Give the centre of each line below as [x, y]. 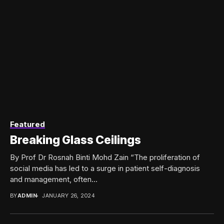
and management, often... [54, 179]
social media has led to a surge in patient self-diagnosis [105, 168]
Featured [27, 124]
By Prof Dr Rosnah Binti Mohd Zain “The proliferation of [105, 157]
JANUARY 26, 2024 [68, 196]
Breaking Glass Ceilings [75, 140]
